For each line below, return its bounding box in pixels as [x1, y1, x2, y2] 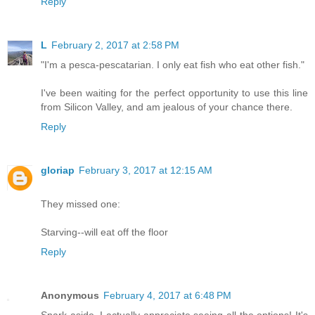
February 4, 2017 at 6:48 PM [103, 289, 231, 301]
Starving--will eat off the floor [41, 226, 168, 238]
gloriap [41, 164, 75, 176]
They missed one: [41, 198, 120, 210]
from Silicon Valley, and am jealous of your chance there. [41, 101, 292, 112]
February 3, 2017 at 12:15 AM [79, 164, 212, 176]
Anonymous [41, 289, 99, 301]
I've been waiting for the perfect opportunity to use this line [41, 86, 308, 98]
